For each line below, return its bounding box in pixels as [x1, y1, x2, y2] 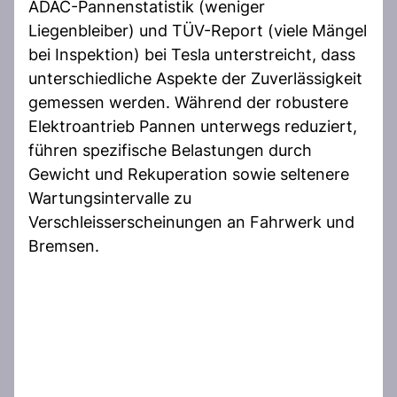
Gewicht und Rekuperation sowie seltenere [28, 164, 349, 183]
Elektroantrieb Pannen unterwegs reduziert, [28, 116, 357, 136]
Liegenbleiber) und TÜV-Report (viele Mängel [28, 20, 367, 40]
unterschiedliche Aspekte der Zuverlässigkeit [28, 68, 362, 88]
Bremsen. [28, 236, 99, 255]
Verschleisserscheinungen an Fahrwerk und [28, 212, 354, 231]
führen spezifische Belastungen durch [28, 140, 312, 160]
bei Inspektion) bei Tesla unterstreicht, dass [28, 44, 355, 64]
